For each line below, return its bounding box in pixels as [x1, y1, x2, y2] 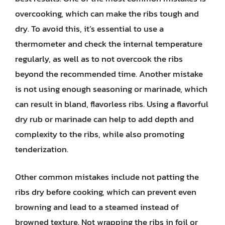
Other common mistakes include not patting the [15, 170, 199, 183]
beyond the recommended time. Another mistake [15, 67, 203, 80]
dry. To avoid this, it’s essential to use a [15, 22, 164, 35]
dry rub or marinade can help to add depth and [15, 112, 194, 126]
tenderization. [15, 142, 68, 156]
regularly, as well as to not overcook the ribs [15, 52, 183, 65]
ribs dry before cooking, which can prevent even [15, 185, 196, 198]
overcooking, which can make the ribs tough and [15, 7, 199, 20]
